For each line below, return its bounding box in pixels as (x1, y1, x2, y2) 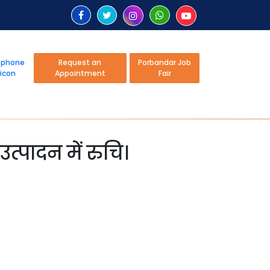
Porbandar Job (138, 57, 192, 67)
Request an (58, 57, 102, 67)
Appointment (54, 67, 105, 78)
